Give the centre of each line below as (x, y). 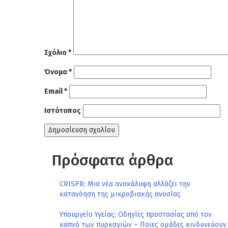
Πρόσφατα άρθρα (113, 160)
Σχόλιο (56, 53)
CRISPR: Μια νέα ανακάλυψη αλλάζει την (125, 184)
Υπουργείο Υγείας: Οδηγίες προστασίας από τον (136, 215)
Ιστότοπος (63, 111)
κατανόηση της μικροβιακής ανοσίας (120, 194)
